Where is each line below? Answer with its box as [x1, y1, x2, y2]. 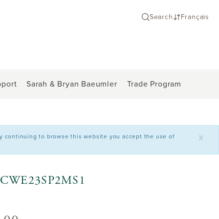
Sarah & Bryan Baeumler [26, 79, 117, 89]
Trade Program [127, 79, 181, 89]
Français [180, 13, 209, 21]
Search [149, 13, 173, 21]
